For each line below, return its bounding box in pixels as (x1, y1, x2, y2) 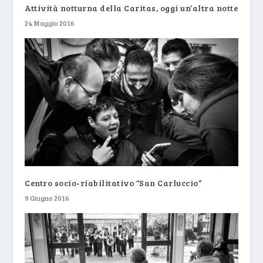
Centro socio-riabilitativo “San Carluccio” (25, 177, 202, 188)
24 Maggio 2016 (25, 18, 75, 28)
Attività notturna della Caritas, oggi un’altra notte (25, 2, 238, 14)
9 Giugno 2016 (25, 193, 70, 203)
